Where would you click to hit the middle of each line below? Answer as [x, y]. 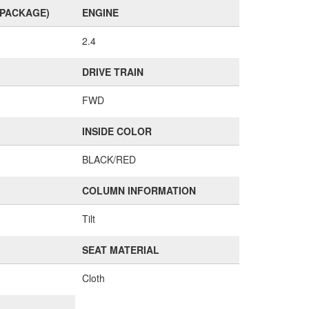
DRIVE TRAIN [112, 72]
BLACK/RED [109, 159]
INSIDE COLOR [117, 131]
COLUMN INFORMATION [139, 190]
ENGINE [100, 12]
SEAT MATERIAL [120, 250]
